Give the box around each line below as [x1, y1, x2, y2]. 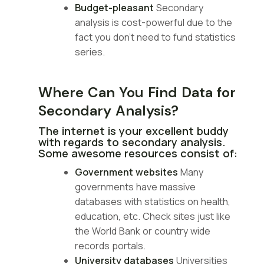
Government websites [75, 165, 178, 179]
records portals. [75, 239, 146, 252]
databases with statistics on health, [75, 194, 230, 208]
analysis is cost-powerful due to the [75, 15, 232, 29]
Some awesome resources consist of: [38, 146, 237, 160]
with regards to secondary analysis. [38, 134, 226, 149]
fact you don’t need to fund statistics [75, 30, 236, 44]
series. [75, 45, 105, 58]
